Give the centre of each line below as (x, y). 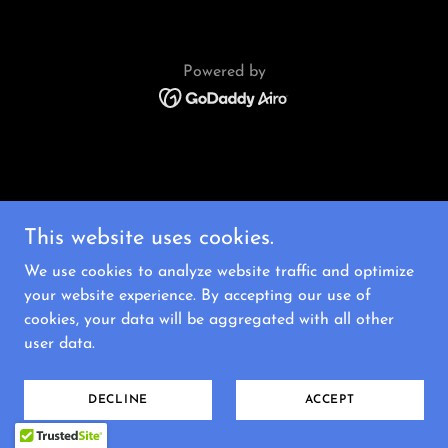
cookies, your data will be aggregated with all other (209, 320)
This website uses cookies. (149, 238)
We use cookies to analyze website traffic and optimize (219, 272)
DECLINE (118, 400)
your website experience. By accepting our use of (197, 296)
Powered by (224, 72)
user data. (59, 344)
